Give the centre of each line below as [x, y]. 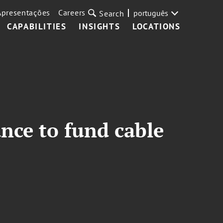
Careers [72, 12]
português [151, 13]
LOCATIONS [157, 26]
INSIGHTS [100, 26]
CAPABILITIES [37, 26]
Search [112, 13]
